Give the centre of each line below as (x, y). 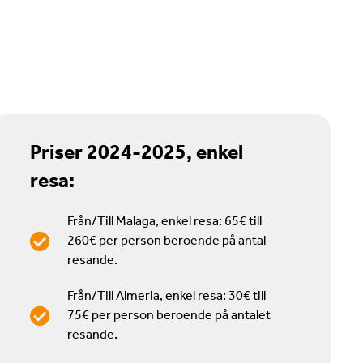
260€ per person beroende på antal (166, 241)
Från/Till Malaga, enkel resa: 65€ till (164, 221)
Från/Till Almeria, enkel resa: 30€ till (166, 296)
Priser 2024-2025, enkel (136, 153)
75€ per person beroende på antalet (169, 315)
